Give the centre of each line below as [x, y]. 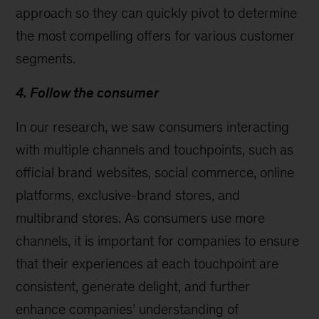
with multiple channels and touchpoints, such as [155, 150]
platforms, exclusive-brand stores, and [128, 195]
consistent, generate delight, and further [133, 286]
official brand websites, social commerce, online [155, 172]
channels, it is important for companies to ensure [158, 241]
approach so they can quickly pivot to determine [157, 13]
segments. [46, 58]
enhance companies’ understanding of [127, 309]
